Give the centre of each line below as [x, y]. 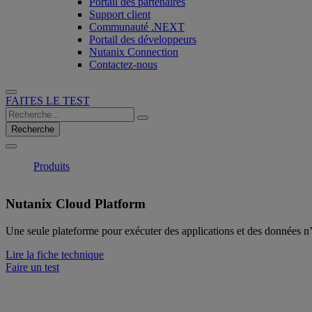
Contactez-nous [123, 64]
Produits [52, 166]
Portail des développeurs [143, 39]
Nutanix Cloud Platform [76, 204]
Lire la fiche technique [55, 255]
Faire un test [32, 267]
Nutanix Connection [134, 52]
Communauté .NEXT [137, 26]
